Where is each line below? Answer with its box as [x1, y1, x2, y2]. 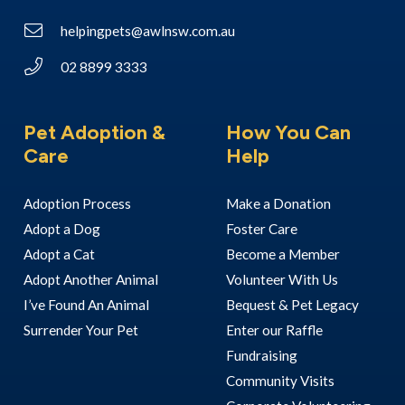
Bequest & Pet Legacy [225, 297, 359, 314]
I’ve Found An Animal [23, 297, 149, 314]
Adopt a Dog [23, 221, 100, 238]
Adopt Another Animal [23, 271, 158, 288]
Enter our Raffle [225, 322, 325, 339]
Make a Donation [225, 195, 334, 212]
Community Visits [225, 372, 334, 390]
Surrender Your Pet [23, 322, 138, 339]
